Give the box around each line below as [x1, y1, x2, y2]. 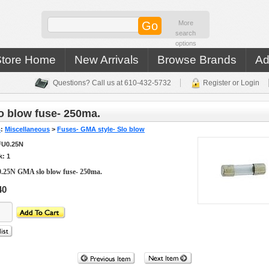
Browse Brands [157, 53, 237, 66]
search [175, 29, 196, 37]
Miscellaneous [5, 125, 50, 133]
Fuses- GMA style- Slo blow [57, 125, 145, 133]
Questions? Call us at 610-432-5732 [53, 79, 171, 88]
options [175, 40, 196, 47]
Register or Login [203, 79, 259, 88]
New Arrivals [74, 53, 139, 66]
